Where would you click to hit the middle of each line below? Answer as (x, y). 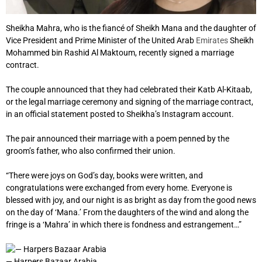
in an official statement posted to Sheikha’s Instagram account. (120, 114)
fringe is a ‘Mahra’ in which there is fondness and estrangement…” (124, 224)
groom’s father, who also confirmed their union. (91, 151)
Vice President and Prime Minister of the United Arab (100, 40)
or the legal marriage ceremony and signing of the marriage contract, (130, 101)
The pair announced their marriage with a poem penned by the (118, 138)
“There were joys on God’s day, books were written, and (104, 175)
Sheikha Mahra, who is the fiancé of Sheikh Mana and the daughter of (131, 28)
